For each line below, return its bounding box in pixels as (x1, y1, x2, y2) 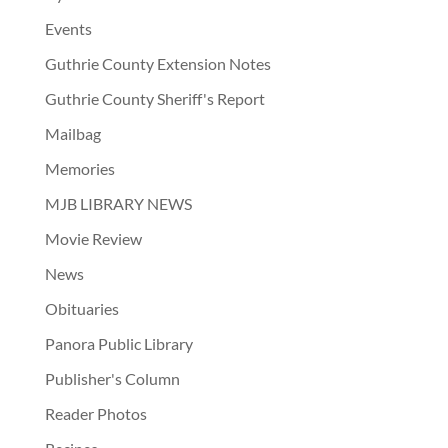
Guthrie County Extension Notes (44, 54, 271, 73)
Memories (44, 159, 115, 178)
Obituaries (44, 299, 119, 318)
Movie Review (44, 229, 142, 248)
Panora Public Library (44, 334, 193, 353)
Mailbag (44, 124, 101, 143)
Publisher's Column (44, 369, 180, 388)
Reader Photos (44, 404, 147, 423)
